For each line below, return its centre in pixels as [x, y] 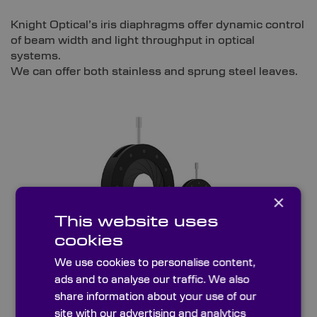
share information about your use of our [156, 297]
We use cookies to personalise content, [155, 263]
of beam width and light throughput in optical [133, 40]
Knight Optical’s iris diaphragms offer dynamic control [157, 24]
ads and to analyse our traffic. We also [152, 280]
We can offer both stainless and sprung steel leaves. [154, 71]
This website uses [137, 222]
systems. [36, 56]
